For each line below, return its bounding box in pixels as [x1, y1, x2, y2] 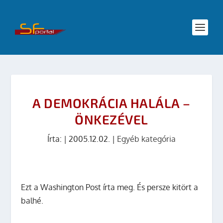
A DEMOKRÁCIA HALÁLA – [32, 95, 191, 111]
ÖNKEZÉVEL [75, 111, 148, 127]
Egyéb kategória [117, 134, 176, 144]
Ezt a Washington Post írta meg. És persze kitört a [21, 182, 199, 192]
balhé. [21, 196, 44, 206]
